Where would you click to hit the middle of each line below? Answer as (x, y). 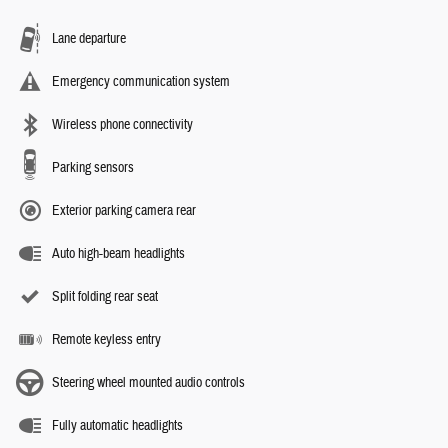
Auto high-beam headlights (118, 254)
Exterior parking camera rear (124, 211)
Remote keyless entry (106, 340)
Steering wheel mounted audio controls (148, 383)
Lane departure (89, 39)
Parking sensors (93, 168)
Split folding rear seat (105, 297)
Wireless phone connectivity (122, 125)
